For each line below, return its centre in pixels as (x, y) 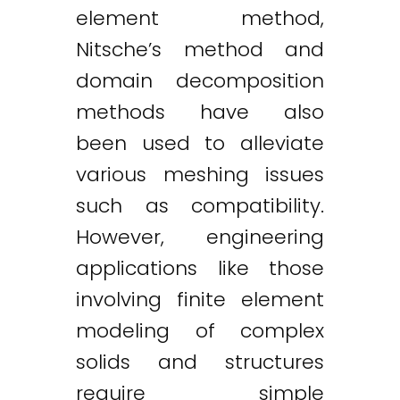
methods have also (200, 112)
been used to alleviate (200, 143)
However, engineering (200, 237)
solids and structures (200, 362)
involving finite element (200, 299)
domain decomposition (200, 80)
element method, (200, 18)
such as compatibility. (200, 205)
